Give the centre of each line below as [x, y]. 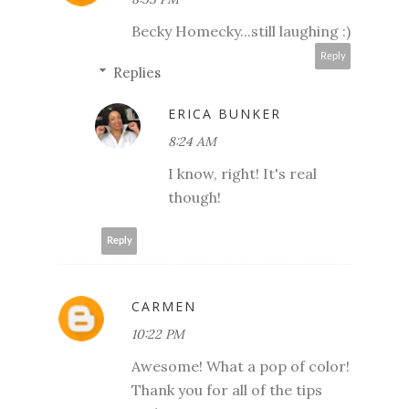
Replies [137, 72]
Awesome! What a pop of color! [241, 366]
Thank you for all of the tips [227, 389]
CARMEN [164, 306]
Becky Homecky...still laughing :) [241, 31]
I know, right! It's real [242, 173]
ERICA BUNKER [225, 113]
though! [194, 197]
